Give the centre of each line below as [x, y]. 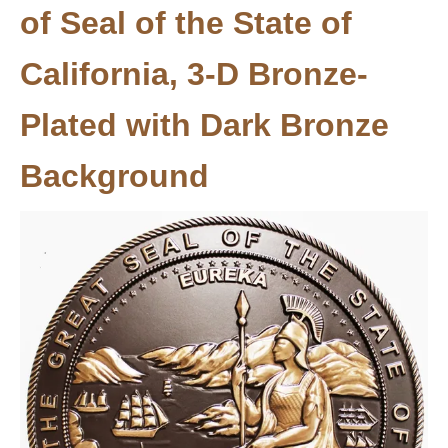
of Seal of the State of [186, 23]
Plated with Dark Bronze [204, 125]
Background [114, 176]
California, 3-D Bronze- [194, 74]
